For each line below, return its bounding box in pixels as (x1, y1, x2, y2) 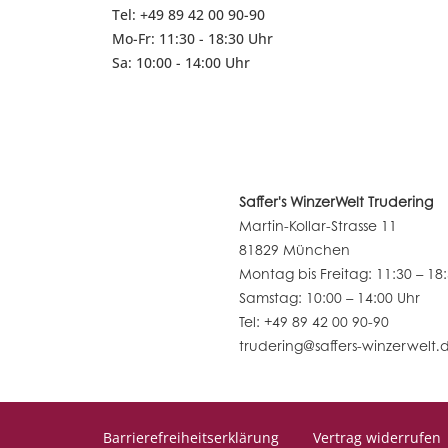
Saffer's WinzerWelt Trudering (238, 191, 433, 212)
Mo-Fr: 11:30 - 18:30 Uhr (112, 29, 273, 49)
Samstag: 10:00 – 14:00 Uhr (238, 287, 420, 308)
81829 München (238, 239, 350, 260)
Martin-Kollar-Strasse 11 (238, 215, 397, 236)
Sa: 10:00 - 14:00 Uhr (112, 53, 250, 73)
